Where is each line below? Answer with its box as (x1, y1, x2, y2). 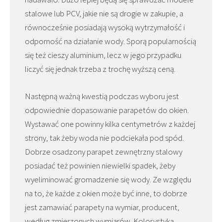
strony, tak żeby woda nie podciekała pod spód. (25, 132, 184, 144)
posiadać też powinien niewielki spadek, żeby (25, 160, 175, 171)
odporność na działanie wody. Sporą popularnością (25, 36, 196, 47)
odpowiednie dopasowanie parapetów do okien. (25, 105, 189, 116)
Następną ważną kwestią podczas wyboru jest (25, 91, 179, 102)
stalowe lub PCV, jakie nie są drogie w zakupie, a (25, 8, 183, 19)
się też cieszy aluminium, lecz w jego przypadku (25, 50, 181, 61)
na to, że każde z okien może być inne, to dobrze (25, 188, 187, 199)
